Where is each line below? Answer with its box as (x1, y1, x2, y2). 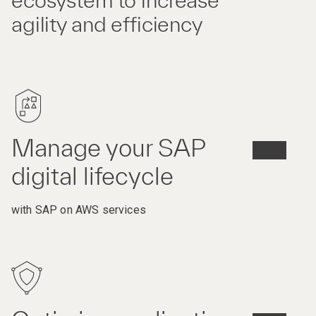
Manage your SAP (11, 134, 205, 162)
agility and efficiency (11, 12, 202, 37)
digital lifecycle (11, 162, 174, 190)
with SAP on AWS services (11, 203, 146, 217)
